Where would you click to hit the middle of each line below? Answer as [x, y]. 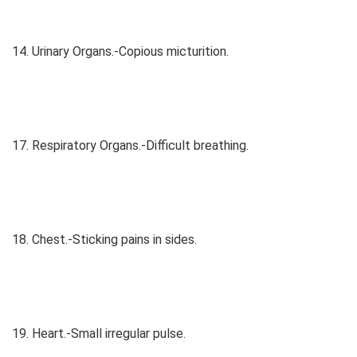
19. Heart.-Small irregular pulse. [99, 334]
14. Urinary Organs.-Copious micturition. [120, 52]
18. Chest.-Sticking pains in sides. [104, 240]
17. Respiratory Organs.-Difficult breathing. [130, 146]
